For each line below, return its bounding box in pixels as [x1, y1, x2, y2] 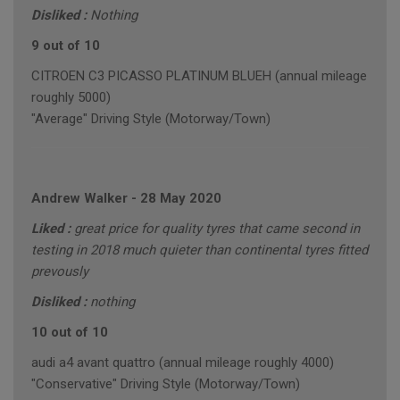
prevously [31, 263, 88, 280]
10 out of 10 [31, 324, 108, 341]
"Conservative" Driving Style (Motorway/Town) [31, 376, 300, 393]
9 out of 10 [31, 37, 100, 54]
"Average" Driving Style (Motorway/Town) [31, 111, 271, 128]
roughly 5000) [31, 89, 111, 106]
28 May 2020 [140, 190, 221, 207]
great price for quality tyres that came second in [74, 221, 360, 237]
